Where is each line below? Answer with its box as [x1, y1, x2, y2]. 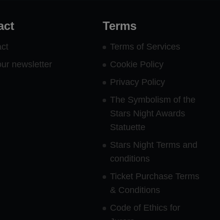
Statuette [110, 122, 146, 132]
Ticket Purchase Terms [110, 171, 200, 181]
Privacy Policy [110, 77, 165, 87]
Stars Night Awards [110, 108, 186, 118]
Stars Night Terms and [110, 139, 198, 150]
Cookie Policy [110, 59, 164, 69]
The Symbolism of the [110, 94, 196, 105]
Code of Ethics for [110, 202, 181, 213]
